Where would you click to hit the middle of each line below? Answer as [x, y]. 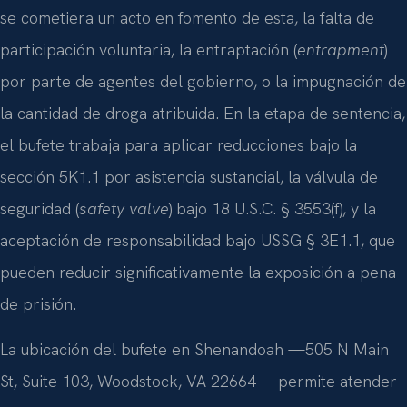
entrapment [341, 50]
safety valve [124, 209]
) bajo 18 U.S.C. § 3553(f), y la [273, 209]
